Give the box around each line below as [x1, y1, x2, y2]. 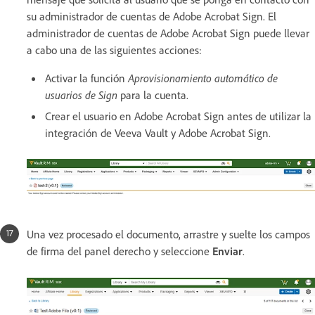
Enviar [212, 243, 243, 258]
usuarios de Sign [45, 88, 117, 103]
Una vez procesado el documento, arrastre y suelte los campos [27, 226, 310, 241]
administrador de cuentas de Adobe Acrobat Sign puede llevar [27, 26, 309, 41]
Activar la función [45, 71, 128, 86]
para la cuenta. [117, 88, 188, 103]
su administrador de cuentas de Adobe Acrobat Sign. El [27, 9, 276, 24]
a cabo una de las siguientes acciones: [27, 43, 202, 58]
